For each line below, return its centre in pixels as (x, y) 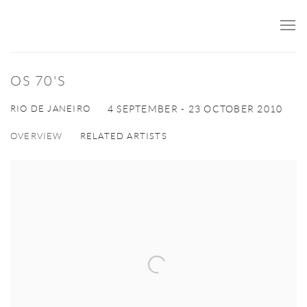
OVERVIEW (37, 136)
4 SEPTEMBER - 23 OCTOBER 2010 (195, 109)
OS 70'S (38, 81)
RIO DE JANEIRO (50, 109)
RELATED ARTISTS (123, 136)
